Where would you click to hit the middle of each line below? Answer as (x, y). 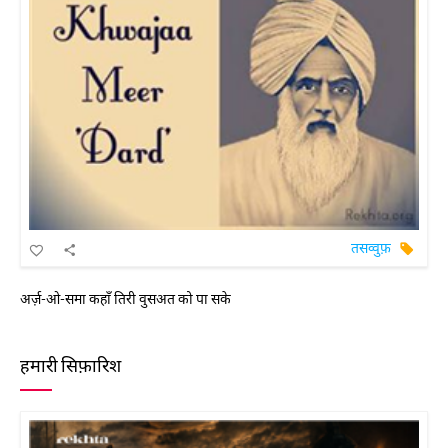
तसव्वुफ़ (371, 248)
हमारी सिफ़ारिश (70, 365)
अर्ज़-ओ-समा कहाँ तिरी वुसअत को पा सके (125, 298)
